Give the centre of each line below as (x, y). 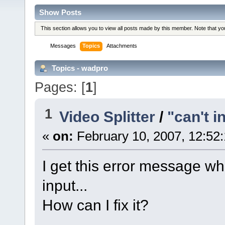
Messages (63, 46)
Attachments (122, 46)
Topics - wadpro (79, 68)
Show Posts (60, 12)
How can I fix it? (95, 205)
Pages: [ (60, 87)
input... (65, 186)
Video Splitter (107, 117)
